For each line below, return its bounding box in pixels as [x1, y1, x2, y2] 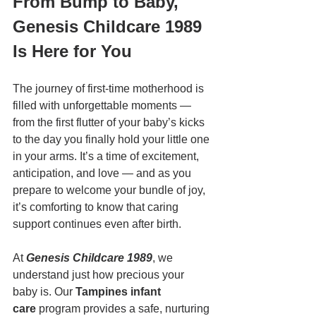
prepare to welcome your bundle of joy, [13, 184, 208, 197]
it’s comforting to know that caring [13, 201, 181, 214]
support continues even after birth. [13, 218, 181, 231]
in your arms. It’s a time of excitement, [13, 150, 202, 163]
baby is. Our [13, 286, 75, 298]
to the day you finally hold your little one [13, 133, 212, 146]
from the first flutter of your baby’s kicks [13, 116, 207, 129]
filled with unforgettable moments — [13, 99, 194, 112]
